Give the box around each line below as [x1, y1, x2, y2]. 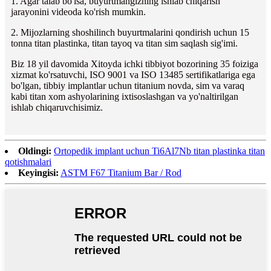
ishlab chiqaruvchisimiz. [11, 102, 103, 113]
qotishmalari [5, 156, 51, 167]
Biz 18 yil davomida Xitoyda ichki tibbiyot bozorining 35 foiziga [11, 58, 258, 69]
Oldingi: [18, 145, 51, 156]
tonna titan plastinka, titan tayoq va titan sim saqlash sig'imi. [11, 38, 238, 48]
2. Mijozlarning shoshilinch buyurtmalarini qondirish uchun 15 [11, 27, 249, 38]
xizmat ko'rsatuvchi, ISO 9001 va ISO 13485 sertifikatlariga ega [11, 69, 255, 80]
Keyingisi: [18, 167, 59, 178]
